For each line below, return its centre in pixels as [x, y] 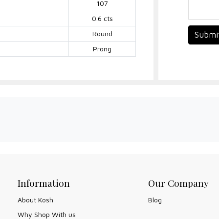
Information [44, 183]
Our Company [178, 183]
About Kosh [35, 199]
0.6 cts [102, 18]
